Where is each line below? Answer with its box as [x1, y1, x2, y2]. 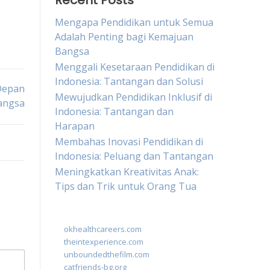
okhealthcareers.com [64, 224, 142, 234]
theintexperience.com [64, 236, 143, 247]
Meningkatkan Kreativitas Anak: [55, 165, 199, 178]
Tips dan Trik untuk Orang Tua [55, 180, 196, 193]
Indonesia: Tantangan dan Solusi [55, 75, 203, 88]
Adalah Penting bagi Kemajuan [55, 30, 193, 43]
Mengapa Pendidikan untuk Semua [55, 16, 213, 29]
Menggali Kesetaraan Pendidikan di [55, 60, 215, 74]
